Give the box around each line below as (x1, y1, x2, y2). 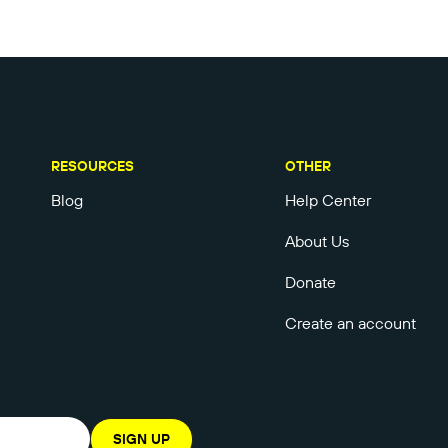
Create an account (284, 313, 416, 334)
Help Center (284, 190, 371, 211)
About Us (284, 231, 349, 252)
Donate (284, 272, 336, 293)
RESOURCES (50, 157, 134, 176)
